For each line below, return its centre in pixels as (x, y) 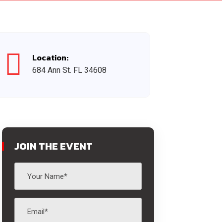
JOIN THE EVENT (54, 146)
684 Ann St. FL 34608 (70, 70)
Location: (51, 57)
